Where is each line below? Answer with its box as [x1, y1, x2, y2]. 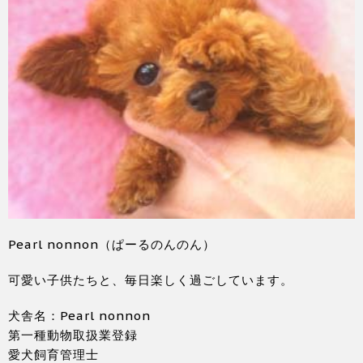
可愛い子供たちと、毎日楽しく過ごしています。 [8, 272, 293, 288]
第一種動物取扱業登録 [8, 327, 138, 344]
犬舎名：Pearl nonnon [8, 308, 151, 324]
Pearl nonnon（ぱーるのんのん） [8, 237, 216, 253]
